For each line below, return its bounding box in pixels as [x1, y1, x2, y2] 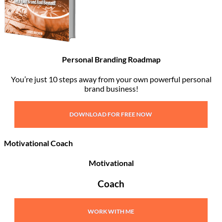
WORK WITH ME [87, 208, 134, 216]
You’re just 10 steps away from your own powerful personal [10, 74, 212, 84]
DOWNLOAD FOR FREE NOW [69, 110, 153, 118]
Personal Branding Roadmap [61, 54, 161, 64]
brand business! [84, 83, 138, 93]
